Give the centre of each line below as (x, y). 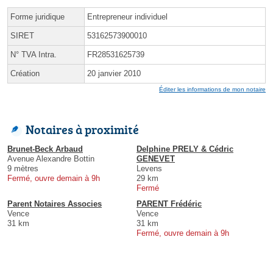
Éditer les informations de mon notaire (212, 90)
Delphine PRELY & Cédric (185, 149)
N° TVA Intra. (34, 55)
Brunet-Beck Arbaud (45, 149)
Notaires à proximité (82, 129)
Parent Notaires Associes (55, 204)
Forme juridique (37, 17)
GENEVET (156, 159)
